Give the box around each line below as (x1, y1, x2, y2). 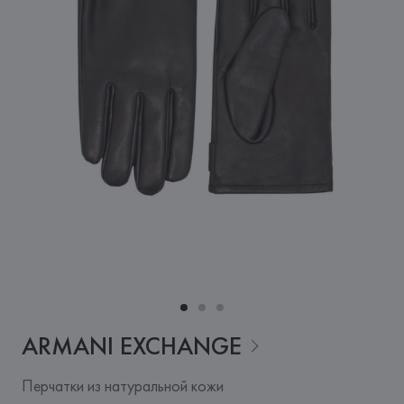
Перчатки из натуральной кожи (21, 375, 224, 396)
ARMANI (21, 330, 114, 362)
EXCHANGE (119, 330, 242, 362)
